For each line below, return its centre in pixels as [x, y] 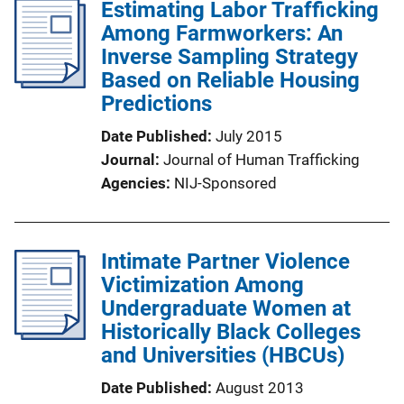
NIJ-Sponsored [225, 183]
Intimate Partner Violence [225, 262]
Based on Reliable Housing [230, 80]
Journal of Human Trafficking [262, 160]
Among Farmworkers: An [222, 33]
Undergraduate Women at [226, 308]
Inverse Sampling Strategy [230, 57]
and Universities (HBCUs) [223, 355]
